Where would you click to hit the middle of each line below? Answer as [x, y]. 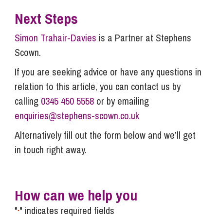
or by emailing [121, 101]
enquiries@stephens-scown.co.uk [77, 116]
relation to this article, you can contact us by [98, 87]
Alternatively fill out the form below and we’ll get [105, 135]
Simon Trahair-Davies [55, 38]
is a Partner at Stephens [144, 38]
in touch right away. [51, 150]
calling [28, 101]
